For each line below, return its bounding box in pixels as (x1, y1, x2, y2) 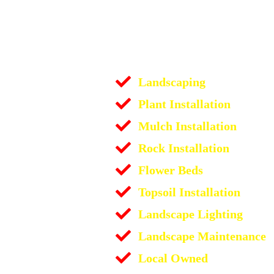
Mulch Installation (138, 119, 237, 133)
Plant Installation (138, 97, 231, 111)
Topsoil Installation (138, 185, 240, 199)
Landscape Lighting (138, 207, 243, 221)
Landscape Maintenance (138, 229, 266, 243)
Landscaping (138, 75, 206, 89)
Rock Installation (138, 141, 229, 155)
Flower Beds (138, 163, 203, 177)
